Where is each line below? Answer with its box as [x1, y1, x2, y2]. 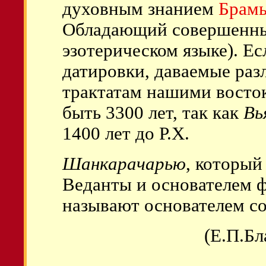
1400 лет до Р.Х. [62, 123, 189, 144]
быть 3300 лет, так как [62, 103, 243, 123]
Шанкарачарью [62, 154, 186, 174]
